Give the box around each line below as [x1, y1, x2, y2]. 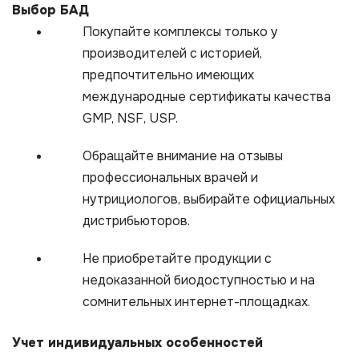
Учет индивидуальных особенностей [12, 334, 263, 352]
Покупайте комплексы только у [83, 23, 278, 41]
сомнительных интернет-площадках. [83, 293, 310, 311]
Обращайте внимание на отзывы [83, 147, 283, 165]
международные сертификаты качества [83, 88, 331, 106]
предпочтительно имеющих [83, 67, 254, 84]
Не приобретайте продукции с [83, 250, 272, 268]
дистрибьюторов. [83, 212, 190, 230]
